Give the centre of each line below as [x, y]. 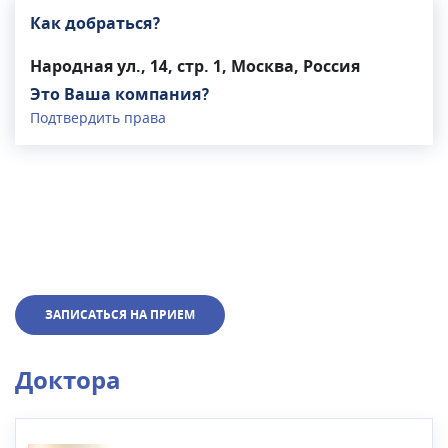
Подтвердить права [98, 118]
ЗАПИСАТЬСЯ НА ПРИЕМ [120, 314]
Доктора [68, 380]
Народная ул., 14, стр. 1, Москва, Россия [195, 66]
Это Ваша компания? [120, 94]
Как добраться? [95, 23]
